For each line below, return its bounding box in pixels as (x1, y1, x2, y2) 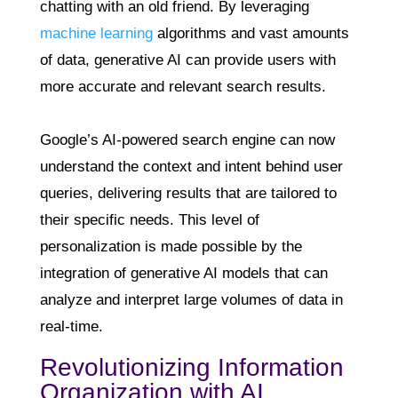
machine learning (39, 25, 153, 43)
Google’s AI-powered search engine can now (39, 131, 335, 149)
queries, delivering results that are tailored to (39, 185, 337, 203)
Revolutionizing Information (39, 354, 344, 382)
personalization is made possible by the (39, 238, 302, 256)
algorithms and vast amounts (152, 25, 349, 43)
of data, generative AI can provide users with (39, 52, 336, 69)
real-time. (39, 318, 103, 336)
